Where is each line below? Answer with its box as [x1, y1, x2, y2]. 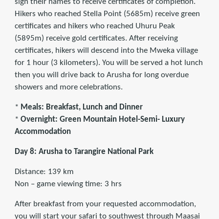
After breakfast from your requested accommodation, [15, 200, 196, 209]
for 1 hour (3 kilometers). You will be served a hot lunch [15, 59, 203, 67]
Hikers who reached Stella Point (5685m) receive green [15, 10, 200, 19]
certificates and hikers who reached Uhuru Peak [15, 22, 175, 31]
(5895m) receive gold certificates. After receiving [15, 34, 178, 43]
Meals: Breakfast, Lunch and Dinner [21, 103, 143, 112]
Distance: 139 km [15, 168, 74, 176]
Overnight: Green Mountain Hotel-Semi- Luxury [21, 115, 185, 124]
